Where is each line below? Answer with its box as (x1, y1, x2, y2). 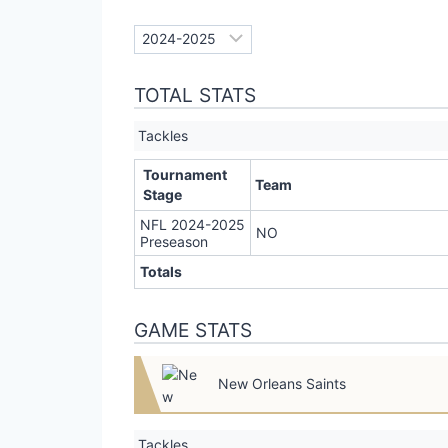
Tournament (143, 166, 227, 184)
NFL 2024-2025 (140, 216, 245, 234)
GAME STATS (134, 318, 252, 343)
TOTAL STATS (134, 83, 256, 108)
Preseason (140, 233, 208, 251)
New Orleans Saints (218, 375, 346, 393)
